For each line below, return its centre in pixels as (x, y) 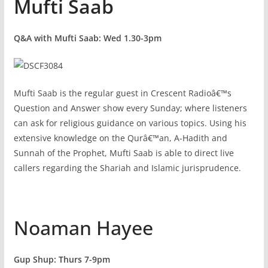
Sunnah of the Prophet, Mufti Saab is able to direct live (124, 153)
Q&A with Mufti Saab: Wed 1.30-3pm (87, 38)
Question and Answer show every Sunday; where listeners (130, 108)
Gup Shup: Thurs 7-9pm (62, 259)
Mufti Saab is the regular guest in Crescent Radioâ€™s (122, 93)
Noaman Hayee (83, 227)
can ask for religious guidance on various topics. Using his (130, 123)
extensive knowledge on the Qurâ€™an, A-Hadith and (120, 138)
